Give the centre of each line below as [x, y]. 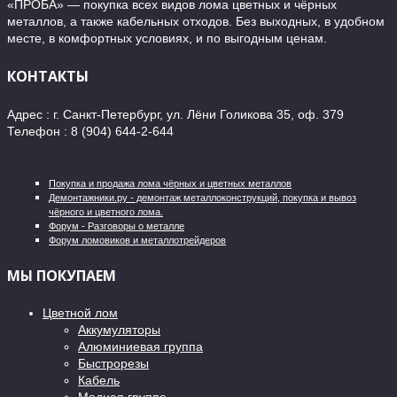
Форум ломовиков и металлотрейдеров [137, 240]
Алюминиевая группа [140, 347]
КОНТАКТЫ [48, 77]
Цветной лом [80, 313]
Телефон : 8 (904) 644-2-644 [90, 131]
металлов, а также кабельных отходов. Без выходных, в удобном [196, 22]
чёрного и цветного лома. [106, 211]
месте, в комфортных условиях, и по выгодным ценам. [167, 39]
